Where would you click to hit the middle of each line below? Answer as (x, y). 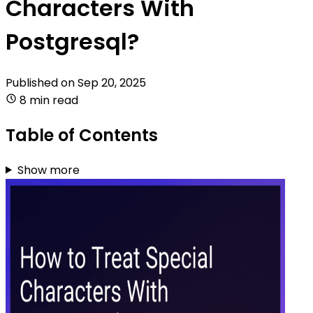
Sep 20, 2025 (112, 82)
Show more (48, 170)
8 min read (49, 100)
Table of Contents (82, 135)
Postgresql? (72, 42)
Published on (42, 82)
